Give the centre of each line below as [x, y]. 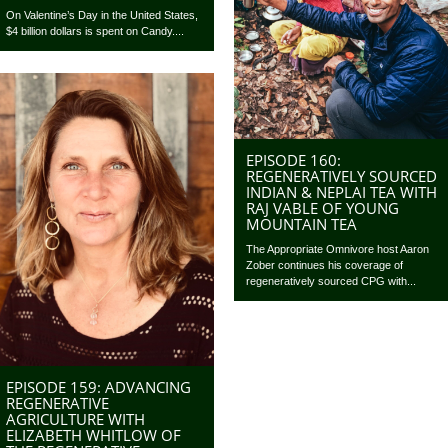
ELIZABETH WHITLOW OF [94, 435]
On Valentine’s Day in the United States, [102, 15]
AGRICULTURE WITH [76, 419]
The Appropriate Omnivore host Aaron [338, 248]
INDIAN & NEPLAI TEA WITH [342, 191]
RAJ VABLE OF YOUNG [323, 207]
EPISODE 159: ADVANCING [99, 387]
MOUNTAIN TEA [302, 223]
